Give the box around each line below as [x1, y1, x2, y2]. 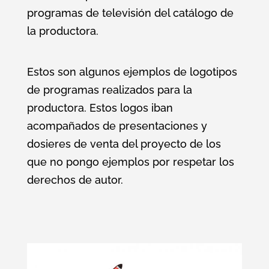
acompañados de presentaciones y [26, 119, 207, 132]
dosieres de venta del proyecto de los [26, 137, 221, 150]
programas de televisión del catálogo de [26, 6, 234, 19]
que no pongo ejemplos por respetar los [26, 155, 234, 168]
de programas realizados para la [26, 83, 192, 96]
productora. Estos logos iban [26, 101, 173, 114]
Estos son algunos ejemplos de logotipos [26, 65, 237, 78]
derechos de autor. [26, 173, 123, 186]
